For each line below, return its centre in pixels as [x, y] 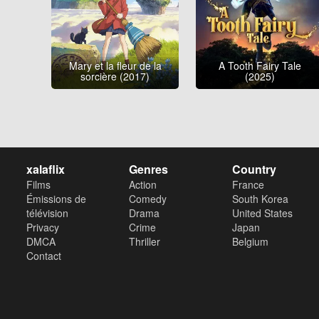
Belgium [250, 242]
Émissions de [56, 199]
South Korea [260, 199]
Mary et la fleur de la [115, 66]
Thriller [145, 242]
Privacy [43, 228]
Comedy [148, 199]
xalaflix [46, 169]
